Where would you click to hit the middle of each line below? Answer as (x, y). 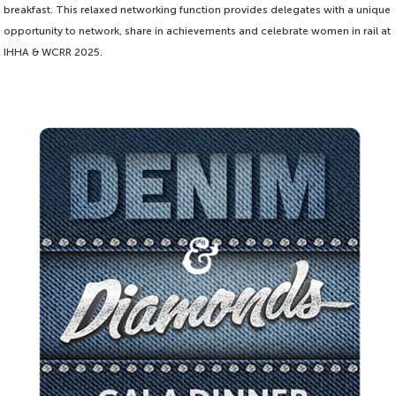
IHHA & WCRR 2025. (53, 53)
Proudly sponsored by (49, 90)
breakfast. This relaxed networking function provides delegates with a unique (198, 10)
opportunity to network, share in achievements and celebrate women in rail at (198, 31)
